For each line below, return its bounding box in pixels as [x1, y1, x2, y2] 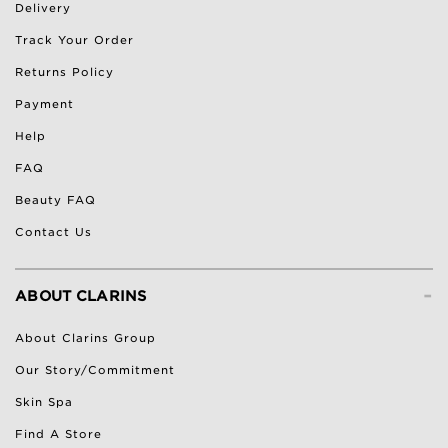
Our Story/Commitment [15, 363, 175, 377]
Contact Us [15, 225, 92, 239]
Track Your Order [15, 33, 134, 47]
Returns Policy [15, 65, 114, 79]
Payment [15, 97, 74, 111]
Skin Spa [15, 395, 73, 409]
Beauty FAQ [15, 193, 96, 207]
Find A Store [15, 427, 102, 441]
